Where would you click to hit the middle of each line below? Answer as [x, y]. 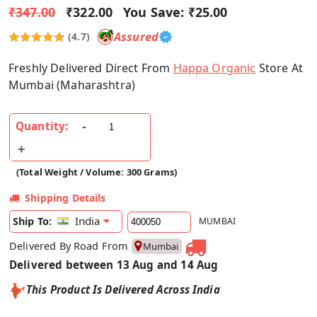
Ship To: [33, 221]
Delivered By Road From [70, 246]
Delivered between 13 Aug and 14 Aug [114, 265]
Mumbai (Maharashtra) [72, 85]
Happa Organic [214, 68]
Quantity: [42, 126]
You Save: [154, 12]
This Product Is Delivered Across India [123, 290]
